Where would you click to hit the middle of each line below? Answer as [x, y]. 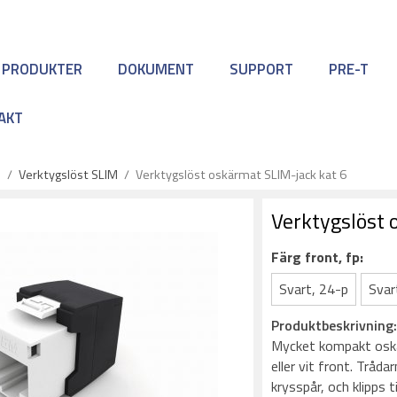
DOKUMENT [156, 69]
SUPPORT [261, 69]
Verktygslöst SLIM [68, 175]
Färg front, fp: [318, 257]
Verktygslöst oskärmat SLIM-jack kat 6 [241, 175]
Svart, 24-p [314, 289]
